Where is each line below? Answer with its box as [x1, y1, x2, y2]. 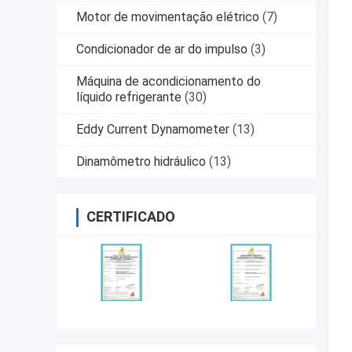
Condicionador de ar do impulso [76, 42, 247, 57]
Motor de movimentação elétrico [76, 9, 259, 25]
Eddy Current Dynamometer [76, 122, 229, 137]
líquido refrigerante [76, 90, 181, 105]
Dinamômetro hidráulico [76, 154, 206, 170]
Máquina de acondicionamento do [76, 74, 261, 90]
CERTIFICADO [86, 208, 175, 225]
